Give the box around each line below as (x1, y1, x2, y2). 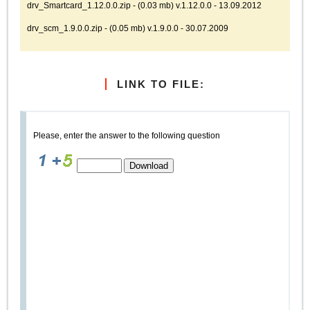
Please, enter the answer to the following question (33, 131, 221, 140)
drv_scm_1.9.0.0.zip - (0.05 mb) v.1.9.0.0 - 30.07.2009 (27, 24, 229, 33)
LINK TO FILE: (117, 78, 205, 91)
